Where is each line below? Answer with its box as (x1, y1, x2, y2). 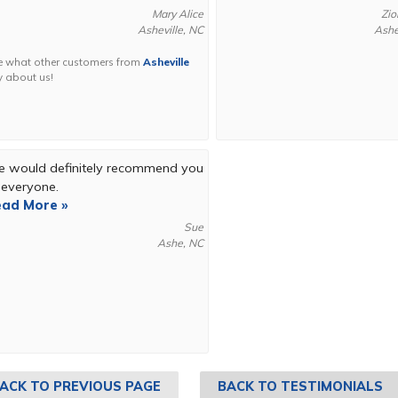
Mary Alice (151, 7, 203, 21)
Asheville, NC (137, 23, 203, 37)
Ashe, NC (156, 236, 203, 251)
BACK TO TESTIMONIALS (218, 378, 383, 395)
